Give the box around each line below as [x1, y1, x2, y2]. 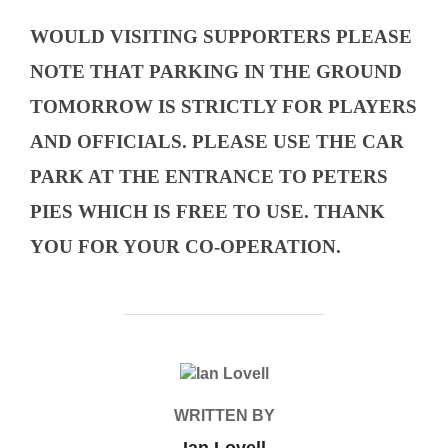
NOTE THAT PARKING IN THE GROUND [30, 61, 402, 82]
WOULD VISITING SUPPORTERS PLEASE [30, 26, 412, 47]
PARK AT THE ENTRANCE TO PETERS [30, 166, 388, 187]
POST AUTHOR [165, 365, 283, 382]
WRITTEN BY [173, 407, 275, 424]
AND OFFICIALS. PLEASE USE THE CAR [30, 131, 404, 152]
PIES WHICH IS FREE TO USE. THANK [30, 201, 385, 222]
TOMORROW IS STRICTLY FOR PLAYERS [30, 96, 417, 117]
